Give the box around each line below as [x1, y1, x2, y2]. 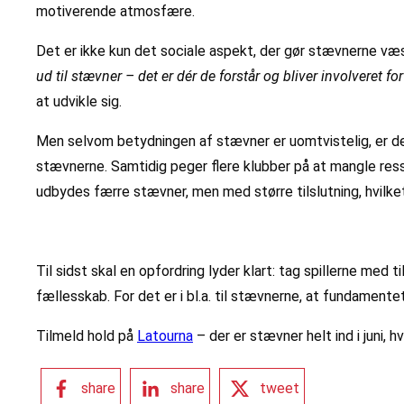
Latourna [137, 327, 193, 345]
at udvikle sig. [36, 93, 122, 111]
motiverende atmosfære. [36, 3, 195, 21]
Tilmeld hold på [36, 327, 137, 345]
